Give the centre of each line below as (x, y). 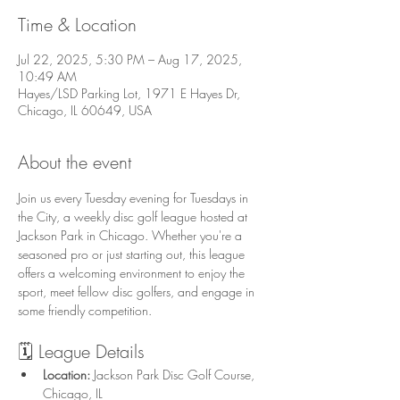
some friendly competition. (85, 310)
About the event (75, 162)
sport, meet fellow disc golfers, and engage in (138, 292)
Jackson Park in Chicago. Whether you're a (132, 235)
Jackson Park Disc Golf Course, (174, 375)
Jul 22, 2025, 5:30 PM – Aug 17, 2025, (130, 59)
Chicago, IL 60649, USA (85, 110)
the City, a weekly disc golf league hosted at (134, 217)
